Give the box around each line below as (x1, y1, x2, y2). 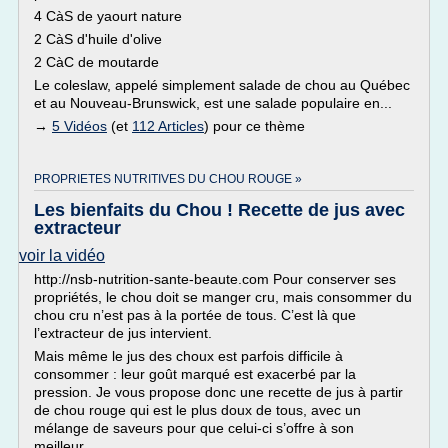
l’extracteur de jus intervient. (34, 325, 212, 341)
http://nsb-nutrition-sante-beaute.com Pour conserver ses (34, 271, 396, 287)
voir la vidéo (19, 247, 105, 264)
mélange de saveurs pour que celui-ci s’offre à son (34, 420, 354, 436)
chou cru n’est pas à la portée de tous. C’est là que (34, 307, 356, 323)
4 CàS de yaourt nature (34, 8, 182, 24)
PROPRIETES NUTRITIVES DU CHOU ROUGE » (34, 172, 302, 186)
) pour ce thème (204, 118, 305, 134)
